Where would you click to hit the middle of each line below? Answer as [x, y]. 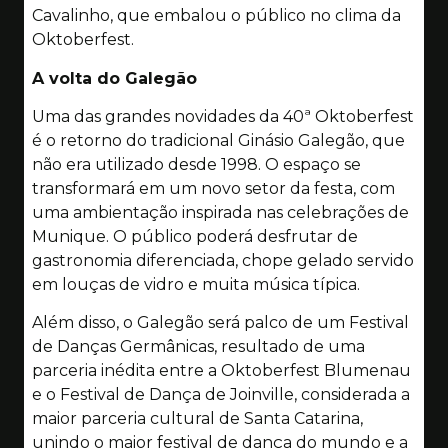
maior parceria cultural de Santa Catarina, [197, 419]
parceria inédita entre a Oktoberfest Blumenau [221, 371]
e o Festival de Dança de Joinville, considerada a [221, 395]
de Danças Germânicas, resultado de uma [198, 347]
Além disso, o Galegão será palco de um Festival [220, 323]
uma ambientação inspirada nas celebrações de [220, 212]
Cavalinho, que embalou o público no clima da [216, 16]
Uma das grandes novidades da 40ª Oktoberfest [223, 116]
